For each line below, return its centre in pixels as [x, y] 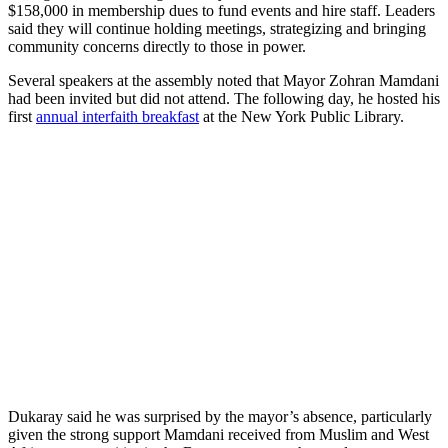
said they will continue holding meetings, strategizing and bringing [217, 28]
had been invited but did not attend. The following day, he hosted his [224, 98]
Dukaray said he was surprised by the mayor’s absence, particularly [220, 416]
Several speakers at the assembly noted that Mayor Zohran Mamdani [223, 80]
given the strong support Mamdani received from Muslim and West [218, 434]
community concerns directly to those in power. [157, 46]
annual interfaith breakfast [117, 116]
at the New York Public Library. [301, 116]
